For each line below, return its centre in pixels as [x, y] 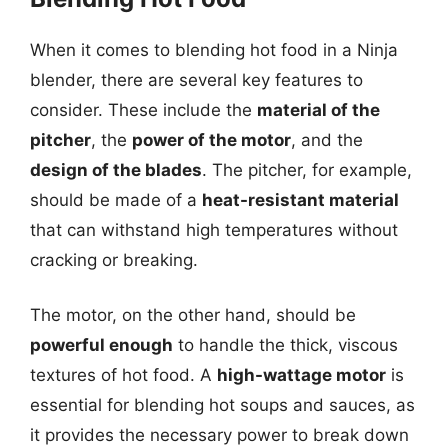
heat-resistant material [300, 199]
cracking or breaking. [114, 259]
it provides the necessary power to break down [219, 435]
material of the [318, 109]
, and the [327, 139]
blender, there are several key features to [196, 79]
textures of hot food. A [123, 375]
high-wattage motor [301, 375]
